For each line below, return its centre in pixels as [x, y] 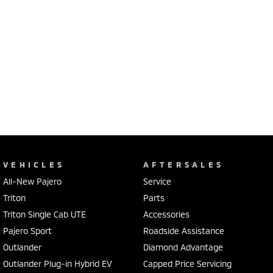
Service [157, 182]
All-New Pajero [32, 182]
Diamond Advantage [183, 247]
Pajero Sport [27, 231]
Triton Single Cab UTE [44, 214]
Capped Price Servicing [187, 264]
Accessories [166, 214]
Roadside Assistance [183, 231]
